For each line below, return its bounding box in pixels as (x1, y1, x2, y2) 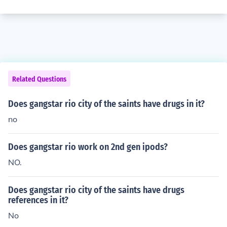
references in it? (8, 195, 68, 206)
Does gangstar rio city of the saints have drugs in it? (8, 98, 205, 109)
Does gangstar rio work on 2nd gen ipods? (8, 141, 168, 153)
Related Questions (12, 75, 66, 84)
